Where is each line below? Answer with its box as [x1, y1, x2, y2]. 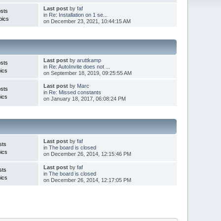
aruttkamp [76, 57, 101, 63]
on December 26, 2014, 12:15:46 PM [43, 150, 131, 157]
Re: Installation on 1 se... [48, 11, 108, 18]
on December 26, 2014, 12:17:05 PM [43, 177, 131, 183]
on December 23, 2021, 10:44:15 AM [43, 18, 131, 24]
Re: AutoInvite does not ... [48, 63, 110, 70]
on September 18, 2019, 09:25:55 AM [43, 70, 132, 76]
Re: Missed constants [48, 89, 101, 95]
